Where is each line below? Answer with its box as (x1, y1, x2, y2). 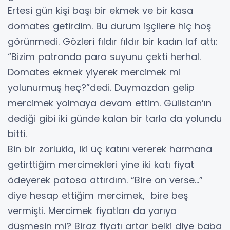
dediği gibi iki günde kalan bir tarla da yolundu (8, 111, 222, 125)
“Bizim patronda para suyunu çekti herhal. (8, 50, 201, 63)
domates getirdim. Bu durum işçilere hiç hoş (8, 19, 211, 32)
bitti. (8, 127, 30, 140)
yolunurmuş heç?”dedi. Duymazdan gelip (8, 81, 195, 94)
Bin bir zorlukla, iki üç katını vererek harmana (8, 142, 212, 156)
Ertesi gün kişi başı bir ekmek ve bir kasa (8, 4, 193, 17)
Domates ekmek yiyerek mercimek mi (8, 65, 181, 79)
